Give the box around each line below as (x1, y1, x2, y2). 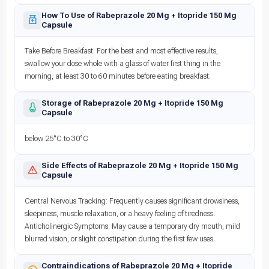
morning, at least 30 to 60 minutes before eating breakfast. (25, 71, 211, 80)
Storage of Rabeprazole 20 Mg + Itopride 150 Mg (41, 98, 223, 107)
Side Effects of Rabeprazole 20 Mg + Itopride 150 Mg (41, 160, 238, 170)
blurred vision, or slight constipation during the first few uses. (25, 234, 215, 243)
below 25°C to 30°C (25, 134, 88, 143)
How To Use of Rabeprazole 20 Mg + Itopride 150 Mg (41, 10, 237, 20)
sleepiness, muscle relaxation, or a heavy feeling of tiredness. (25, 209, 215, 218)
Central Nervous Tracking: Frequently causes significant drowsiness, (25, 196, 240, 205)
